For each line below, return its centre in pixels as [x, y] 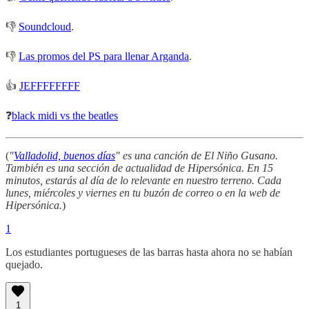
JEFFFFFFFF [50, 86]
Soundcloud [45, 27]
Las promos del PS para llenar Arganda [104, 57]
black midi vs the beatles [65, 116]
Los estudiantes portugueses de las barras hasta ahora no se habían [149, 252]
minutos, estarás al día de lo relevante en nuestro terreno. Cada [143, 181]
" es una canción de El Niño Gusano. [197, 156]
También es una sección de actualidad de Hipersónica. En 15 [139, 168]
